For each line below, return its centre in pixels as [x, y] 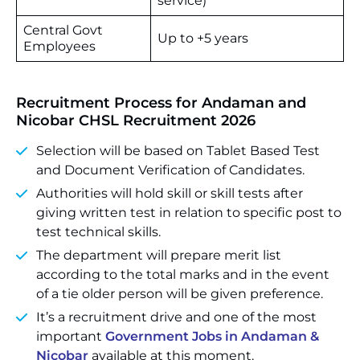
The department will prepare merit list [159, 255]
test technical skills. [98, 232]
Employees [59, 46]
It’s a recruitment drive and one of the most [176, 317]
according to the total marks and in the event [183, 274]
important [71, 336]
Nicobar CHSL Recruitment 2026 [136, 121]
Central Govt [63, 30]
